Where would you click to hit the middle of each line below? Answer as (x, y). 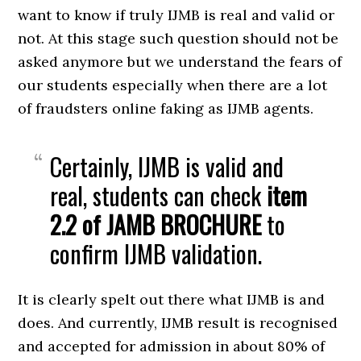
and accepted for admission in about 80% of (172, 346)
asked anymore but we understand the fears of (180, 62)
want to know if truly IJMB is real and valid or (176, 15)
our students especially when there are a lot (173, 85)
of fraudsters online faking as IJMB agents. (166, 108)
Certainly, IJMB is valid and (167, 166)
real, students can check (159, 195)
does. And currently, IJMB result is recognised (178, 323)
